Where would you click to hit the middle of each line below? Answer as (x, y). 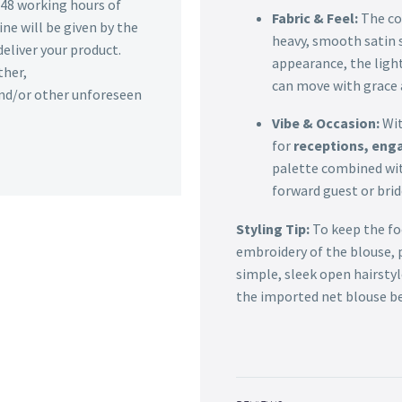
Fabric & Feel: (315, 17)
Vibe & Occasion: (325, 123)
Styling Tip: (272, 228)
